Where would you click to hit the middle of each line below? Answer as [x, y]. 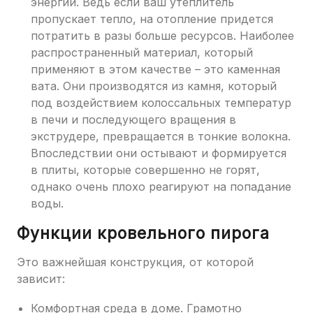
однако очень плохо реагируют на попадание [161, 187]
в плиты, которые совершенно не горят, [145, 170]
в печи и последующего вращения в [133, 120]
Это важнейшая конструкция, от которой [135, 262]
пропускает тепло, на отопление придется [152, 19]
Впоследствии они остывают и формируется [159, 153]
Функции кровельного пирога [143, 234]
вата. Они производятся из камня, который [154, 86]
